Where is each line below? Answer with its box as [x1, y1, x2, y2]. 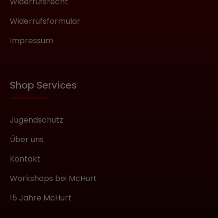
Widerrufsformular [10, 16, 80, 27]
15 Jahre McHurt [10, 192, 72, 204]
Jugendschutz [10, 114, 63, 126]
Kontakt [10, 153, 40, 165]
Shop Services [10, 78, 77, 92]
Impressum [10, 35, 53, 47]
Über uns [10, 134, 44, 145]
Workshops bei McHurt [10, 173, 97, 184]
